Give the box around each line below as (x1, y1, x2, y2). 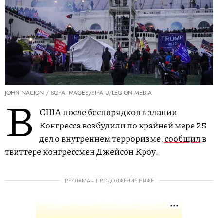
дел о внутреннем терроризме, (39, 132, 164, 145)
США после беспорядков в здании (39, 106, 177, 119)
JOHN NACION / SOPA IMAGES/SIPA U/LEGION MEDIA (5, 89, 152, 98)
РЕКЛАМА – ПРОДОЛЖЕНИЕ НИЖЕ (64, 177, 154, 184)
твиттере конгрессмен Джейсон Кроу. (5, 145, 158, 158)
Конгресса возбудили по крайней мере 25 (39, 119, 207, 132)
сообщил (164, 132, 200, 145)
